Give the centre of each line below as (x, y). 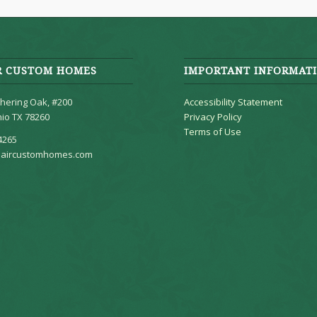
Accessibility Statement (234, 102)
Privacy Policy (213, 116)
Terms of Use (213, 131)
